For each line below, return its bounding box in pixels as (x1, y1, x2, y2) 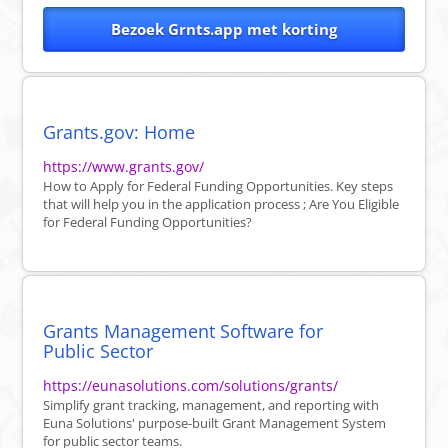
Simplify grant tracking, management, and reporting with (43, 396, 380, 415)
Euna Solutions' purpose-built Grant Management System (43, 414, 387, 433)
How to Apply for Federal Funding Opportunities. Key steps (43, 177, 394, 196)
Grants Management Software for (43, 319, 324, 344)
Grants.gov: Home (43, 120, 196, 145)
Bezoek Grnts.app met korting (111, 19, 337, 40)
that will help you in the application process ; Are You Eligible (43, 195, 400, 214)
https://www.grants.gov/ (43, 157, 205, 177)
